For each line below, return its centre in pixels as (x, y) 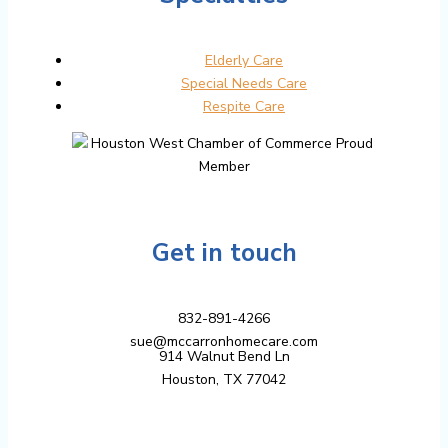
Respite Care (244, 107)
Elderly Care (244, 61)
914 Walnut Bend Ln (224, 356)
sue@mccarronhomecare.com (224, 341)
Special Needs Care (244, 84)
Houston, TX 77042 (224, 379)
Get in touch (224, 253)
